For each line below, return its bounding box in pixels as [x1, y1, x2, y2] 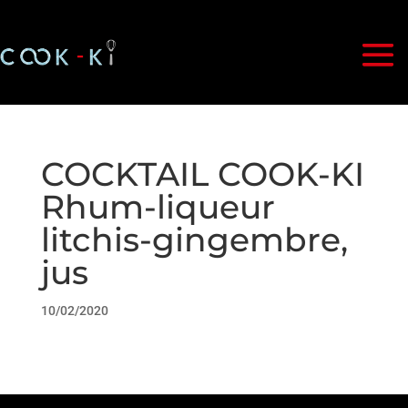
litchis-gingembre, [40, 219, 348, 260]
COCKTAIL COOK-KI [40, 154, 364, 194]
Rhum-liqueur [40, 187, 275, 227]
